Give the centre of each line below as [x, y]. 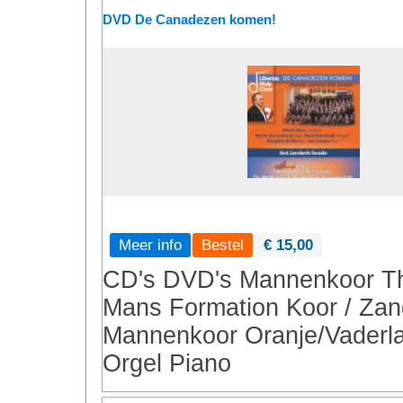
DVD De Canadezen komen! [189, 19]
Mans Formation [191, 308]
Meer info [150, 245]
